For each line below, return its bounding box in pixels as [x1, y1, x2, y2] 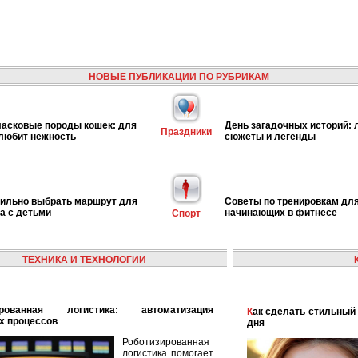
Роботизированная [122, 336, 209, 348]
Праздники [161, 126, 212, 137]
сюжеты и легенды [225, 130, 316, 142]
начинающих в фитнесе [225, 206, 337, 218]
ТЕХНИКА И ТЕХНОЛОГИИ [22, 254, 146, 265]
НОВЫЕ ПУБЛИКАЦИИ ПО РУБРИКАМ [89, 71, 269, 82]
